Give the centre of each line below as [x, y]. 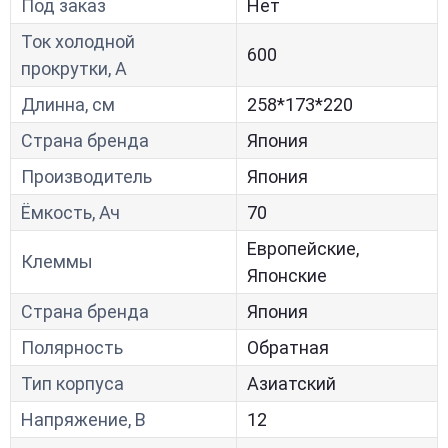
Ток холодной [78, 41]
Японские [287, 275]
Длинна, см [68, 104]
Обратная [288, 347]
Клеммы [57, 261]
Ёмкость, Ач [70, 212]
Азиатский [291, 383]
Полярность [72, 347]
